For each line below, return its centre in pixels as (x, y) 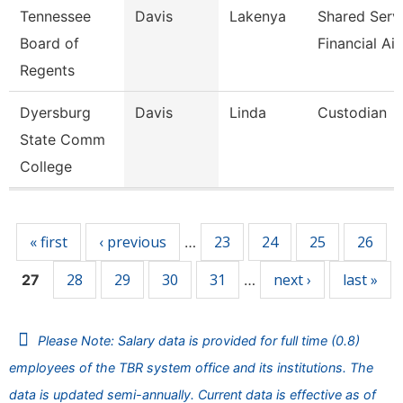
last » (360, 280)
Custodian (352, 112)
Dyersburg (55, 112)
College (46, 166)
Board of (49, 43)
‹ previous (133, 242)
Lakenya (258, 16)
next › (292, 280)
